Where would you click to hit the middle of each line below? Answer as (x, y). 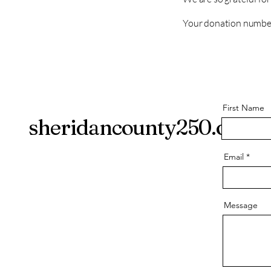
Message (241, 205)
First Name (243, 108)
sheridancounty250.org (139, 127)
